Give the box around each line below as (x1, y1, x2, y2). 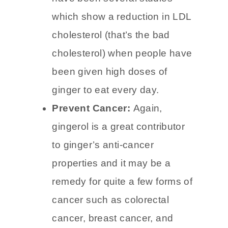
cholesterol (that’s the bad (52, 64, 170, 75)
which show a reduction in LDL (52, 45, 191, 56)
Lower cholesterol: (52, 9, 146, 20)
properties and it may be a (52, 192, 171, 203)
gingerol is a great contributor (52, 155, 185, 166)
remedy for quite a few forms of (52, 210, 193, 221)
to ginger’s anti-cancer (52, 174, 154, 185)
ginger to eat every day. (52, 119, 159, 130)
